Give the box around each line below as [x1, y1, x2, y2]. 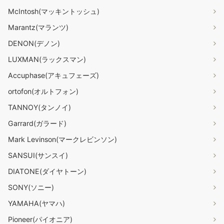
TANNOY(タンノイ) [8, 103, 71, 112]
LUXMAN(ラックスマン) [8, 55, 86, 64]
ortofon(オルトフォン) [8, 87, 78, 96]
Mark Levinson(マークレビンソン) [8, 135, 117, 144]
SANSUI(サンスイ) [8, 151, 68, 160]
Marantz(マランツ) [8, 23, 68, 32]
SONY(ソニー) [8, 183, 54, 192]
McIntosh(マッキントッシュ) [8, 7, 99, 16]
